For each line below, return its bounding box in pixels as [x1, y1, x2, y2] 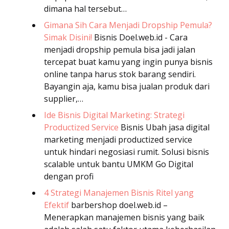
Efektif [44, 199, 69, 211]
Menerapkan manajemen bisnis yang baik [44, 212, 204, 223]
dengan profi [44, 171, 94, 182]
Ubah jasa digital [146, 122, 210, 133]
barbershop [69, 199, 117, 211]
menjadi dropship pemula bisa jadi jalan [44, 44, 195, 56]
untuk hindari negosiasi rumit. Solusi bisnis [44, 146, 209, 158]
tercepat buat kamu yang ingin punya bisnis [44, 56, 213, 68]
